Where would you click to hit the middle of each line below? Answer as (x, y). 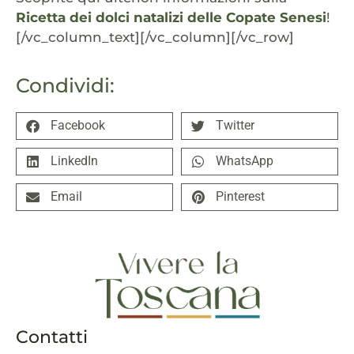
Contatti (52, 337)
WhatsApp (245, 161)
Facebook (78, 126)
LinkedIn (74, 161)
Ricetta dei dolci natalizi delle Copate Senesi (171, 18)
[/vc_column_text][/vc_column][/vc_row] (155, 38)
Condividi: (65, 85)
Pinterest (240, 197)
